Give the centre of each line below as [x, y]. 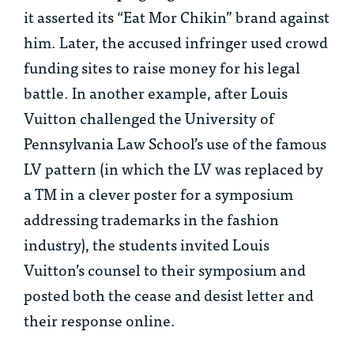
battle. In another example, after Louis [156, 92]
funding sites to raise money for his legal [162, 67]
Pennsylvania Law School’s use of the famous [175, 143]
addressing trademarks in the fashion [151, 219]
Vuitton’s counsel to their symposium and [165, 269]
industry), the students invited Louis [147, 244]
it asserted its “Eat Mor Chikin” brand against [177, 17]
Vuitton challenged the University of [149, 118]
